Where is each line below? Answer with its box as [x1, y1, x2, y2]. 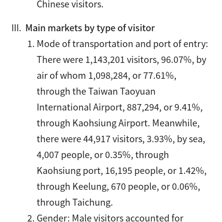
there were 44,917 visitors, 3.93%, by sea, [37, 132, 206, 145]
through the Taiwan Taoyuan [37, 84, 156, 97]
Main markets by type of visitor [23, 21, 155, 34]
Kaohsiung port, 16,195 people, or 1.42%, [37, 164, 207, 176]
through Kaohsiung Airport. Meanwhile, [37, 116, 200, 129]
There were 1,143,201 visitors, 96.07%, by [37, 53, 207, 65]
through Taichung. [37, 195, 113, 208]
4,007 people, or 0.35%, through [37, 148, 169, 161]
